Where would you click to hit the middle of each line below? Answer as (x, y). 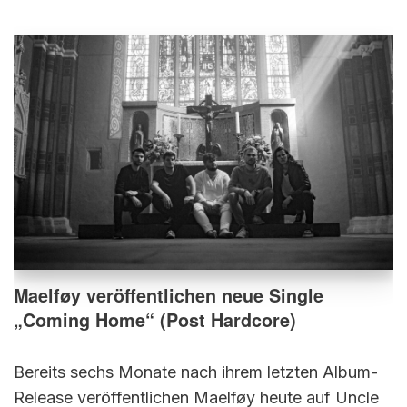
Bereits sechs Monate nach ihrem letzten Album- (196, 372)
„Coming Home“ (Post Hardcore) (155, 320)
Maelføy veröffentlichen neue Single (169, 296)
